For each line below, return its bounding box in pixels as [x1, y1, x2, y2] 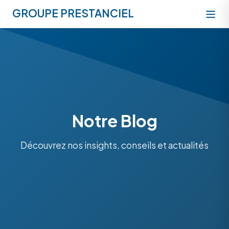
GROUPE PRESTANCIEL [12, 6, 134, 20]
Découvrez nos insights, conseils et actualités [20, 139, 209, 151]
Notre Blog [72, 110, 157, 131]
